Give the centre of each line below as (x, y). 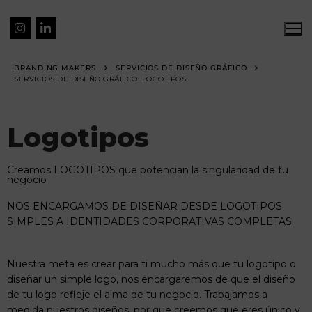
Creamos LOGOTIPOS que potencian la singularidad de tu (148, 170)
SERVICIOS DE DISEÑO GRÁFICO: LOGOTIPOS (100, 79)
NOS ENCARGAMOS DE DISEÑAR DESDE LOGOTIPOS (145, 206)
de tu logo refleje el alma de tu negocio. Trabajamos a (137, 295)
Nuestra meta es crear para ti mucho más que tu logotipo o (151, 264)
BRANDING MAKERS (55, 68)
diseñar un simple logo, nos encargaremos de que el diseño (151, 280)
